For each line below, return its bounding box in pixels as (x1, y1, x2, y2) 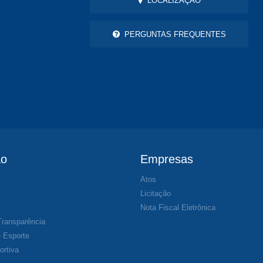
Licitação (140, 189, 171, 198)
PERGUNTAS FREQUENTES (119, 29, 226, 39)
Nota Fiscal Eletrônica (140, 203, 215, 213)
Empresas (140, 153, 193, 166)
